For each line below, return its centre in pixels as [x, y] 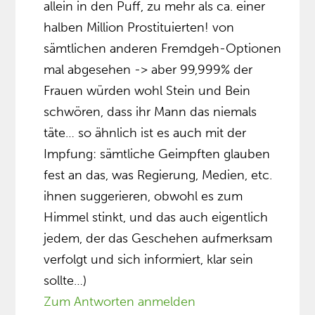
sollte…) [65, 280]
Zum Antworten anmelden [120, 301]
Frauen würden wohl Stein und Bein [147, 90]
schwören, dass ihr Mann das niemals [150, 111]
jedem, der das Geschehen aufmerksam [158, 238]
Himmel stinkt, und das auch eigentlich [156, 217]
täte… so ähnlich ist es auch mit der [145, 133]
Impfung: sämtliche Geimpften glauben [157, 154]
